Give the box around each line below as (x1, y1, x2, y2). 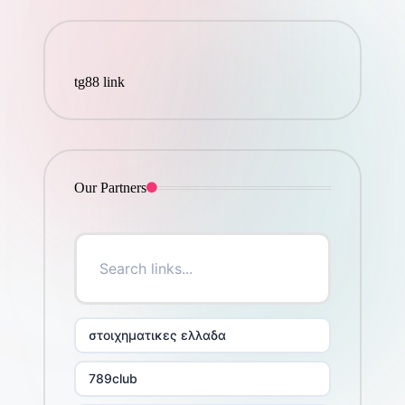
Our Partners (73, 179, 146, 195)
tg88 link (73, 73, 125, 89)
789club (88, 370, 137, 386)
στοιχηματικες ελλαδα (88, 326, 226, 343)
